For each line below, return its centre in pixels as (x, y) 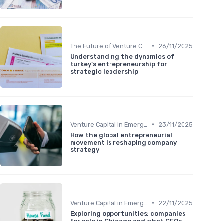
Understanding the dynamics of (122, 56)
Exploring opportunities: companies (128, 213)
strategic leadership (104, 71)
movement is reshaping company (123, 142)
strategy (85, 149)
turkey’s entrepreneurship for (119, 64)
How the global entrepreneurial (121, 135)
